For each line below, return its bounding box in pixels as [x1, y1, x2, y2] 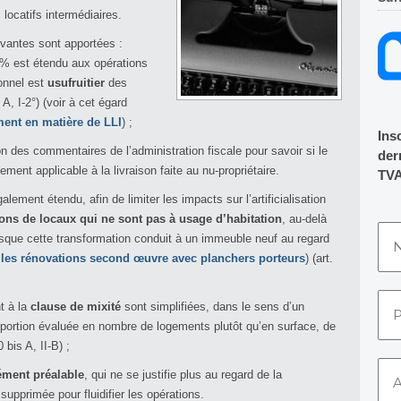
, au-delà [282, 212, 327, 226]
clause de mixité [30, 300, 121, 313]
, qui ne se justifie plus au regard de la [84, 368, 282, 381]
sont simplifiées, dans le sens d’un [121, 300, 304, 313]
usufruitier [47, 76, 105, 90]
